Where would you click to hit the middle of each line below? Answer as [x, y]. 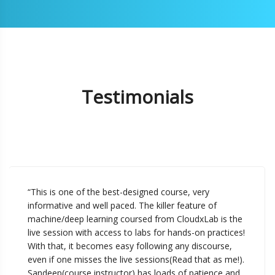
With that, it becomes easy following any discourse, [130, 246]
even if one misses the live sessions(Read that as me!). [136, 260]
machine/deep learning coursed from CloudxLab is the [135, 219]
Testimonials [137, 97]
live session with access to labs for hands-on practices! [136, 233]
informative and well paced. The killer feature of [122, 206]
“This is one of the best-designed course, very [118, 192]
